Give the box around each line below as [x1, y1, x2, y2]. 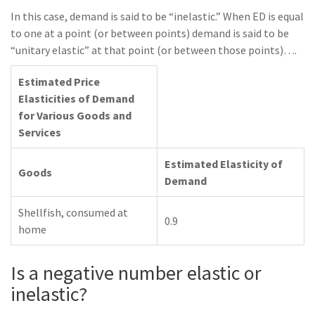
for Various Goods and [18, 108, 131, 122]
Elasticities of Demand [18, 91, 134, 105]
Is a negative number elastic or [11, 260, 262, 285]
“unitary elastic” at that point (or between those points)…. [11, 43, 297, 57]
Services [18, 125, 61, 139]
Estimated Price [18, 75, 100, 89]
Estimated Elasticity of [165, 157, 283, 171]
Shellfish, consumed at [18, 205, 128, 219]
